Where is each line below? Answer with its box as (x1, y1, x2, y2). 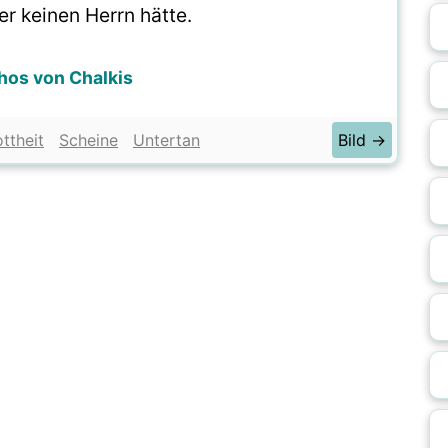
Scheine (59, 130, 118, 150)
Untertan (133, 130, 200, 150)
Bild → (338, 130, 386, 150)
